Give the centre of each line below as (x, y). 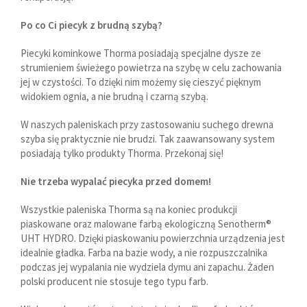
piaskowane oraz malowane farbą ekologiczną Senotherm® (146, 223)
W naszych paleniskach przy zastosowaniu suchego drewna (147, 124)
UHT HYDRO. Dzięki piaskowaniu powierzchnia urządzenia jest (153, 238)
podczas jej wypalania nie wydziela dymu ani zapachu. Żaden (147, 267)
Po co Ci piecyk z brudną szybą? (91, 25)
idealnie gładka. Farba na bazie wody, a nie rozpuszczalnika (144, 252)
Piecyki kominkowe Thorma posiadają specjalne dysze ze (141, 53)
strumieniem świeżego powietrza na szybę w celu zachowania (151, 67)
